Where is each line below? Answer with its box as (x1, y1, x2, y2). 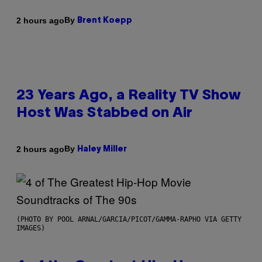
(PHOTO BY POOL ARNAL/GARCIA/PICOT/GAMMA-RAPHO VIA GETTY (16, 215, 242, 224)
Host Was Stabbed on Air (16, 107, 192, 120)
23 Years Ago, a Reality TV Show (16, 89, 241, 103)
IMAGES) (16, 224, 45, 233)
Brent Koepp (77, 17, 132, 25)
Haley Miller (77, 146, 127, 154)
